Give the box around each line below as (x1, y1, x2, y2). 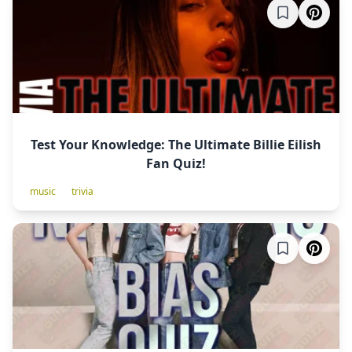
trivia (71, 185, 93, 198)
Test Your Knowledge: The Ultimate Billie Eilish (31, 136, 321, 153)
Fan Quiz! (146, 155, 206, 172)
